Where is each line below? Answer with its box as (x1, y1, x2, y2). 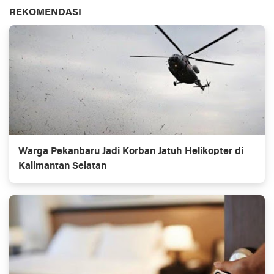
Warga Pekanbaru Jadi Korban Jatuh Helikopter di (18, 147, 243, 157)
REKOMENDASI (9, 8, 81, 18)
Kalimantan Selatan (18, 161, 106, 172)
